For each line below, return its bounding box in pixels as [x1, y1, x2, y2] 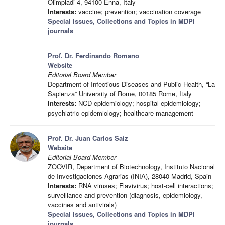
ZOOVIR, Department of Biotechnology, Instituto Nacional [48, 162, 215, 171]
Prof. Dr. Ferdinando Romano [48, 51, 139, 60]
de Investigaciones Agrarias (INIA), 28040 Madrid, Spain [48, 171, 211, 181]
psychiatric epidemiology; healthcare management [48, 108, 193, 118]
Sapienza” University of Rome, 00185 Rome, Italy [48, 89, 192, 98]
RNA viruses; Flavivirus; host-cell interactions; [76, 181, 213, 190]
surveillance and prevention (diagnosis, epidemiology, [48, 190, 202, 200]
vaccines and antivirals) [48, 200, 117, 209]
